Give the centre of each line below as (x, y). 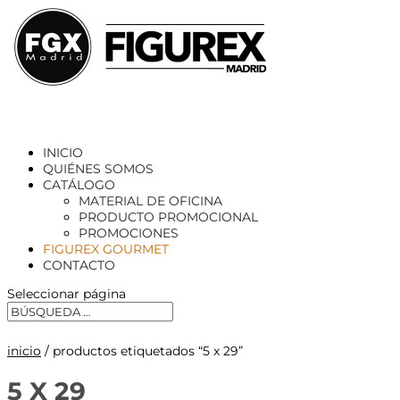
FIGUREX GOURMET (106, 249)
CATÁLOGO (79, 185)
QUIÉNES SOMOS (98, 169)
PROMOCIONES (129, 233)
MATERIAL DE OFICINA (150, 201)
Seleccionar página (67, 294)
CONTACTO (79, 265)
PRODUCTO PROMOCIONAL (168, 217)
